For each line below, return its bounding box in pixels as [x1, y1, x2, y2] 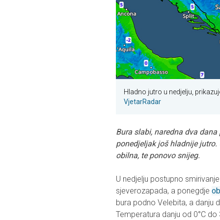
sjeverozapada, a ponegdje [116, 186, 212, 196]
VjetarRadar [124, 98, 161, 106]
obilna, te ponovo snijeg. [116, 151, 200, 161]
